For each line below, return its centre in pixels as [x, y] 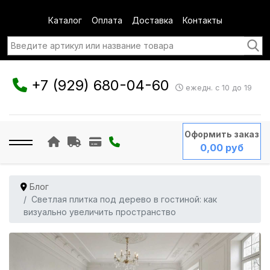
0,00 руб [221, 148]
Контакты [202, 20]
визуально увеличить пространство [100, 212]
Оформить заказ [221, 134]
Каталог [65, 20]
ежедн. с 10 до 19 [217, 88]
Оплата [107, 20]
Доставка [152, 20]
